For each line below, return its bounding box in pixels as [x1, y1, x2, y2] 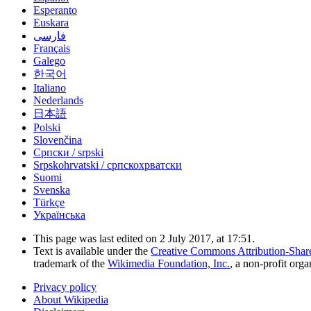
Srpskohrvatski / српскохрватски [33, 159, 182, 171]
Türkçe [33, 196, 65, 209]
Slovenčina [33, 134, 82, 146]
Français [33, 42, 70, 55]
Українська [33, 209, 85, 221]
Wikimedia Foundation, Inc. [108, 258, 230, 270]
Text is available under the [33, 245, 151, 258]
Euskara [33, 17, 69, 29]
